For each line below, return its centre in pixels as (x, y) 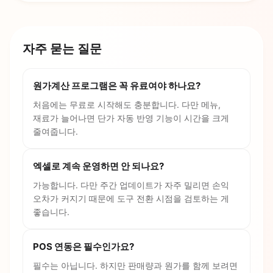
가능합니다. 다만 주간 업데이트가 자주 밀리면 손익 (131, 185)
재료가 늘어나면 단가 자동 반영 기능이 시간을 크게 (131, 118)
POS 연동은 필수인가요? (83, 246)
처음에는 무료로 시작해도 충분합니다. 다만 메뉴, (127, 104)
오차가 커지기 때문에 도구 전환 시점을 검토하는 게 (131, 198)
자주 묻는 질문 (62, 48)
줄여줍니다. (55, 131)
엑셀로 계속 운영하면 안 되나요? (98, 166)
